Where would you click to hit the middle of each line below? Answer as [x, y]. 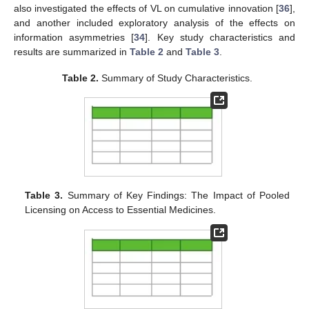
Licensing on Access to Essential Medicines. [121, 210]
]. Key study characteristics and [220, 37]
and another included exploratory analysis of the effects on [154, 22]
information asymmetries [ [74, 37]
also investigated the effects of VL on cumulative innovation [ [146, 8]
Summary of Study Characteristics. [176, 78]
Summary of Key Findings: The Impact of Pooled [176, 196]
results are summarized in [72, 51]
